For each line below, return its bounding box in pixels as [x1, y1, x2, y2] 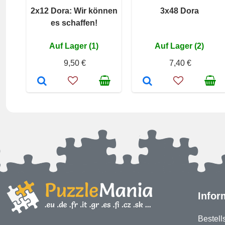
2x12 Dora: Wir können [30, 7, 118, 15]
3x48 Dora [160, 7, 199, 15]
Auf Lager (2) [155, 42, 204, 50]
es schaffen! [50, 19, 97, 27]
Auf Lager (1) [49, 42, 98, 50]
